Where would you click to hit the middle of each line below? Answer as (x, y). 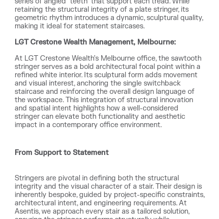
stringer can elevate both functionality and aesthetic (100, 117)
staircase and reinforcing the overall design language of (105, 92)
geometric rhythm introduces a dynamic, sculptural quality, (109, 18)
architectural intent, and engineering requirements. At (101, 203)
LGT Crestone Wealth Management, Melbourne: (95, 42)
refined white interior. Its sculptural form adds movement (106, 75)
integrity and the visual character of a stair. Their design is (108, 186)
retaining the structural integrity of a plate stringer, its (102, 10)
